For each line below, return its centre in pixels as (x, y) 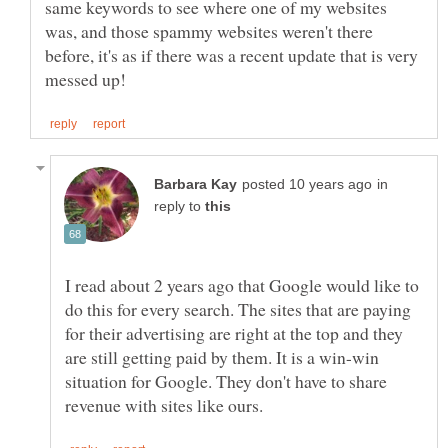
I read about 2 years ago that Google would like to (242, 285)
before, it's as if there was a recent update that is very (231, 55)
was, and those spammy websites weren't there (209, 31)
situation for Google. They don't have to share (226, 381)
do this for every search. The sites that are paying (238, 309)
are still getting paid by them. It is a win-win (222, 357)
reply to (179, 207)
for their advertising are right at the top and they (234, 333)
